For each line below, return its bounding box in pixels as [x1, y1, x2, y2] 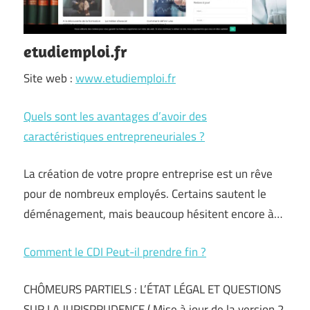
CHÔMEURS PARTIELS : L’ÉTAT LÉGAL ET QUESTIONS [24, 280, 281, 298]
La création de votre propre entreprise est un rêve [24, 165, 273, 183]
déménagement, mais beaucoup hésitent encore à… [24, 205, 282, 223]
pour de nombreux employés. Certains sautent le [24, 185, 266, 203]
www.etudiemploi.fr [75, 69, 176, 87]
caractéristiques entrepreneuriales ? [24, 127, 205, 145]
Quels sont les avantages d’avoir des [24, 107, 207, 125]
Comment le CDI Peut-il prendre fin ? [24, 242, 206, 261]
